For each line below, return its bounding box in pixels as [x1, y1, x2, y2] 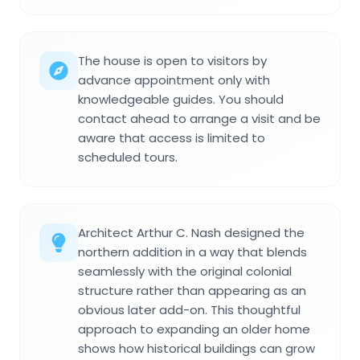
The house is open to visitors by [78, 52, 267, 70]
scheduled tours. [78, 149, 178, 166]
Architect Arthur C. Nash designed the [78, 224, 305, 242]
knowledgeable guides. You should [78, 91, 284, 108]
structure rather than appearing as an [78, 282, 306, 300]
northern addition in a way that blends [78, 243, 307, 261]
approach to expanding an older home [78, 321, 310, 338]
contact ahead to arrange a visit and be [78, 110, 321, 128]
